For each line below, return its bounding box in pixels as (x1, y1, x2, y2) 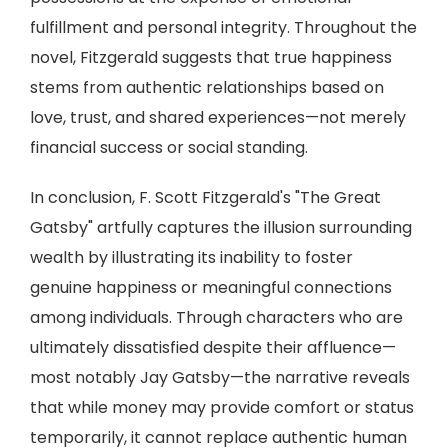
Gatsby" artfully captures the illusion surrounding (30, 216, 412, 239)
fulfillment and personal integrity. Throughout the (30, 16, 417, 39)
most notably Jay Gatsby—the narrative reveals (30, 366, 410, 389)
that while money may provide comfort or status (30, 396, 414, 419)
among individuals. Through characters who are (30, 306, 403, 329)
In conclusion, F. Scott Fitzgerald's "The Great (30, 186, 381, 209)
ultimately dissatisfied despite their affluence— (30, 336, 396, 359)
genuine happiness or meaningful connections (30, 276, 392, 299)
